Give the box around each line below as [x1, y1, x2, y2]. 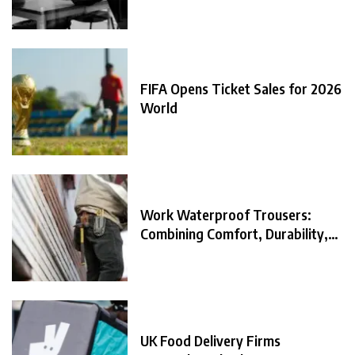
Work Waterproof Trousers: [140, 205, 311, 224]
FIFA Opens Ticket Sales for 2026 [140, 79, 342, 98]
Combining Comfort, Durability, [140, 224, 328, 243]
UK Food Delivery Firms [140, 331, 281, 350]
